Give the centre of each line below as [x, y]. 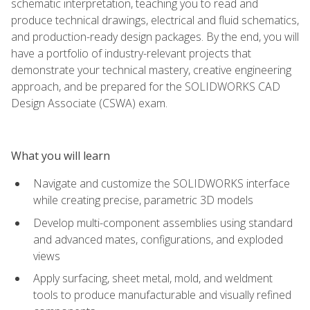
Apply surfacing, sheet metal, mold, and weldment [153, 279]
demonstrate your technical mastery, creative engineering [151, 70]
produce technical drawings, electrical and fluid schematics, [155, 20]
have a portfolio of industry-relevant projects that [131, 53]
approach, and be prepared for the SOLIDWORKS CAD [146, 86]
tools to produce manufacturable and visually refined [162, 295]
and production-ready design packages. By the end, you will [155, 36]
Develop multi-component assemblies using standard [163, 222]
